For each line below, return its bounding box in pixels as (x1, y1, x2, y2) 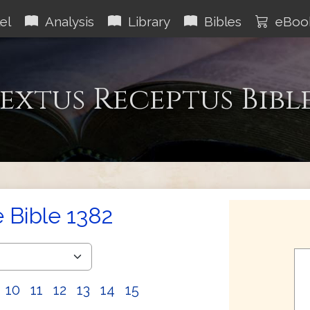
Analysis (38, 14, 94, 29)
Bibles (197, 14, 241, 29)
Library (121, 14, 170, 29)
